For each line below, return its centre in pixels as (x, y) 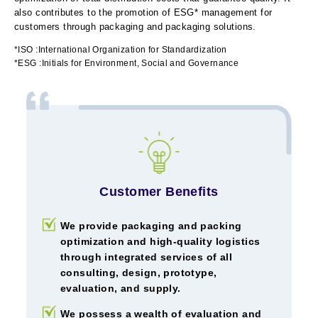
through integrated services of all (147, 257)
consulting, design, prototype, (139, 272)
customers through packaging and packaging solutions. (135, 26)
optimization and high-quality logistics (160, 241)
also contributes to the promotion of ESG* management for (143, 12)
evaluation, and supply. (121, 288)
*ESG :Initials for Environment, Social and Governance (127, 63)
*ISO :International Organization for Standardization (121, 49)
